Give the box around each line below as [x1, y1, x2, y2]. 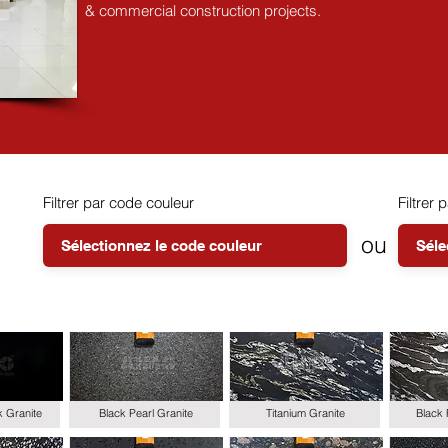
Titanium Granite [266, 406, 345, 420]
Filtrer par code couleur [43, 193, 194, 212]
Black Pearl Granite [98, 406, 193, 420]
